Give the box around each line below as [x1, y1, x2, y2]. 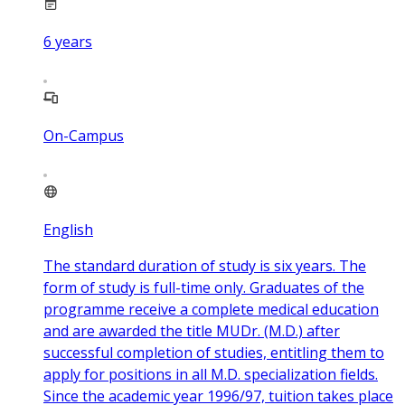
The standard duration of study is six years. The [43, 255, 366, 276]
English [43, 219, 93, 240]
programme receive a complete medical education [43, 298, 379, 319]
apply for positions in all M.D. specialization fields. [43, 363, 378, 384]
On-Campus [43, 125, 124, 146]
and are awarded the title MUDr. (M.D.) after [43, 320, 340, 341]
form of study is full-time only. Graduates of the [43, 277, 364, 297]
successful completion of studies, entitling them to [43, 342, 384, 363]
